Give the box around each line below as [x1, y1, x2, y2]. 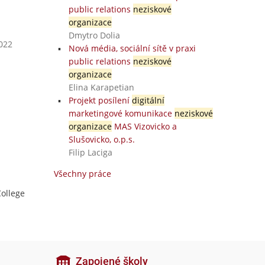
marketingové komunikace [68, 108, 174, 119]
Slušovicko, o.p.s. [68, 134, 135, 145]
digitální [131, 95, 164, 106]
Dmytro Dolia [68, 30, 120, 41]
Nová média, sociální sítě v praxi [68, 43, 196, 54]
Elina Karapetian [68, 82, 134, 93]
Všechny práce [54, 168, 111, 179]
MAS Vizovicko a [111, 121, 177, 132]
